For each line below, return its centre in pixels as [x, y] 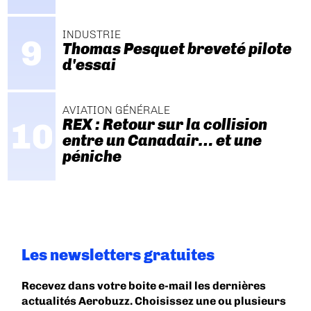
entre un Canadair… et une [162, 140]
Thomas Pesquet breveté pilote [177, 49]
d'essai [89, 65]
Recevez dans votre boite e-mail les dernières [144, 285]
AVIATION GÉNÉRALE [116, 110]
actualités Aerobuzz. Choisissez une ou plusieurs [154, 301]
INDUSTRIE [91, 35]
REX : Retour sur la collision [165, 124]
